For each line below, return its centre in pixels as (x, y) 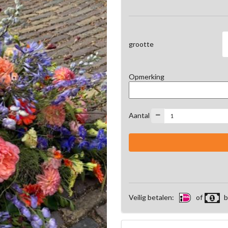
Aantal (139, 115)
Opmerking (147, 76)
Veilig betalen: (152, 197)
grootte (141, 44)
